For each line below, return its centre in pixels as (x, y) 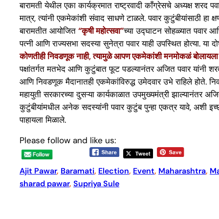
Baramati (77, 171)
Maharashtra (182, 171)
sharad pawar (44, 184)
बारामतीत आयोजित (49, 31)
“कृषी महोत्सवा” (101, 31)
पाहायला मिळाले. (43, 120)
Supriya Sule (96, 184)
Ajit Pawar (38, 171)
